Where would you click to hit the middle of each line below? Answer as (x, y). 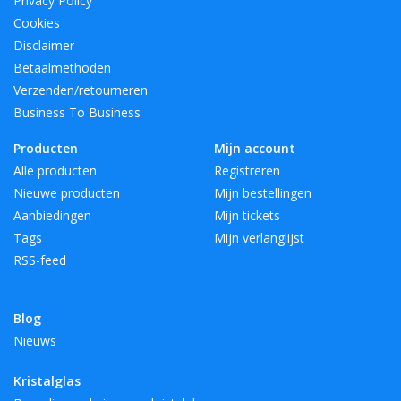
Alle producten (55, 171)
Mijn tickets (247, 216)
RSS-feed (40, 260)
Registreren (247, 171)
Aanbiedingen (52, 216)
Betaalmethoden (62, 68)
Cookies (37, 23)
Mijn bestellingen (263, 193)
